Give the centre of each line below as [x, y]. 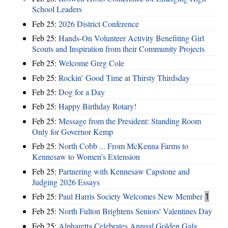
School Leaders [57, 9]
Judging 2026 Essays [66, 182]
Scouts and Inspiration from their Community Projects [118, 48]
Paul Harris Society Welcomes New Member [131, 196]
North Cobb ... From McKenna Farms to [123, 146]
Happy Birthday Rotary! [97, 106]
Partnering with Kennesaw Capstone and [124, 171]
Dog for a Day [82, 92]
